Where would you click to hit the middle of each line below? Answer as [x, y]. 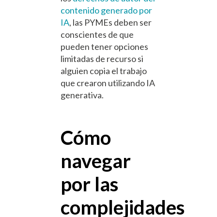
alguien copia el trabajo [104, 71]
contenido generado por [106, 10]
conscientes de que [97, 35]
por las [90, 184]
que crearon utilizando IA [108, 83]
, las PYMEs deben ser [110, 23]
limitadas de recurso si [102, 59]
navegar [96, 160]
